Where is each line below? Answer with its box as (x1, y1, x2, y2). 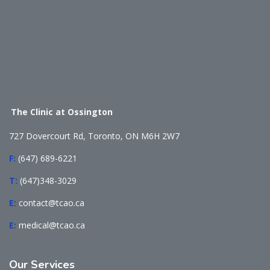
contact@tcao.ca (19, 197, 84, 209)
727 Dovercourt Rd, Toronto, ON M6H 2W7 (9, 130, 180, 142)
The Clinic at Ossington (10, 106, 113, 118)
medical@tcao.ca (19, 219, 85, 231)
